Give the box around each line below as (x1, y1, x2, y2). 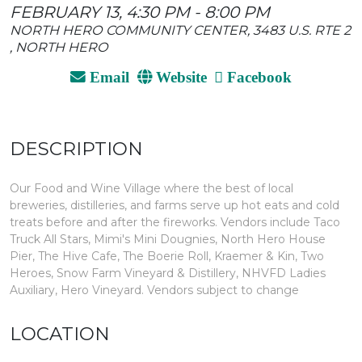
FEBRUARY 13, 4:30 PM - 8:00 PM (10, 2, 270, 23)
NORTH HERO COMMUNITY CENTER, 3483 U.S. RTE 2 (10, 22, 351, 39)
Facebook (223, 69, 293, 84)
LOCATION (10, 322, 110, 346)
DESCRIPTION (10, 137, 143, 161)
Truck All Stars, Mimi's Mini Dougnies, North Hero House (10, 232, 326, 247)
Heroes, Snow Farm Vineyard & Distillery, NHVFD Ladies (10, 266, 326, 281)
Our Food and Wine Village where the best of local (10, 181, 293, 196)
